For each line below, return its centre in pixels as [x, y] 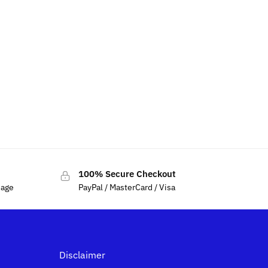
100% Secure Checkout [127, 174]
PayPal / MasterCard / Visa [127, 187]
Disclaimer [82, 255]
